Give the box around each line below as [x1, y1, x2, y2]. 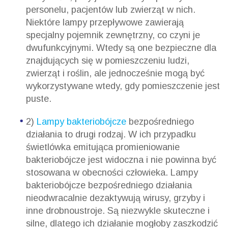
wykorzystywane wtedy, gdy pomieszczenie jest [25, 80, 220, 91]
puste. [25, 93, 51, 104]
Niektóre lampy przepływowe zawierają [25, 17, 184, 27]
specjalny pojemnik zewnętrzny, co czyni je [25, 30, 200, 40]
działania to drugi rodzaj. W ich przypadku [25, 129, 196, 139]
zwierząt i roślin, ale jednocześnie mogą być [25, 68, 205, 78]
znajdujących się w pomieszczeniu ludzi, [25, 55, 189, 66]
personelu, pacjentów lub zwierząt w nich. [25, 4, 195, 15]
